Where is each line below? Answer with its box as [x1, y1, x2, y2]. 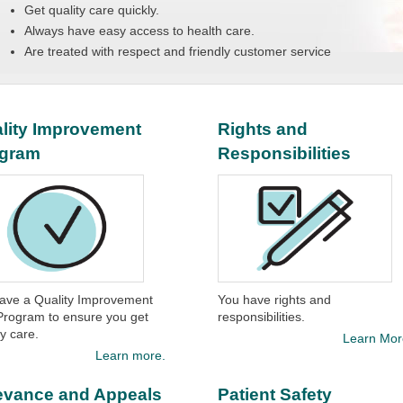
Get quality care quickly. [24, 3, 160, 17]
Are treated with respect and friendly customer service [24, 44, 332, 58]
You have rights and [218, 292, 332, 307]
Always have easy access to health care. [24, 23, 255, 38]
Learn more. [94, 348, 166, 363]
